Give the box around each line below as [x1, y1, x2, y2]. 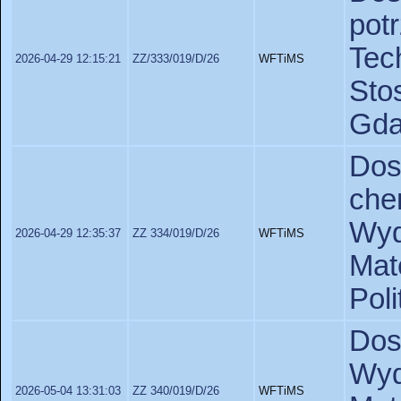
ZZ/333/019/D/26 [132, 52, 219, 65]
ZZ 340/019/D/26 [132, 384, 219, 397]
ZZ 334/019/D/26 [132, 226, 219, 240]
